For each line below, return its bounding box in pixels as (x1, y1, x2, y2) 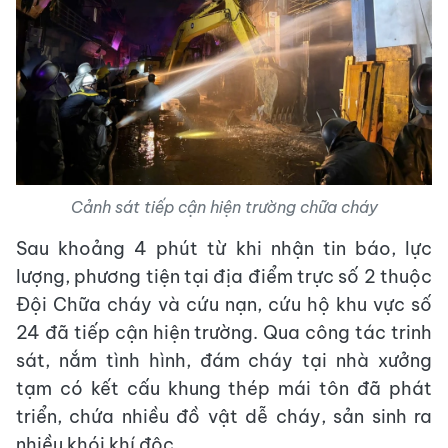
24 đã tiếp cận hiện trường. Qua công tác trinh (16, 320, 432, 344)
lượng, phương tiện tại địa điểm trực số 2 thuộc (16, 264, 432, 288)
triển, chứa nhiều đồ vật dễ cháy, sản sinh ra (16, 404, 432, 428)
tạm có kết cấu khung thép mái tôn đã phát (16, 376, 432, 400)
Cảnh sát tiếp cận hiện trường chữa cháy (70, 196, 378, 217)
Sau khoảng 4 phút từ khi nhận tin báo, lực (16, 236, 432, 260)
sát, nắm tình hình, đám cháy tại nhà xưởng (16, 348, 432, 372)
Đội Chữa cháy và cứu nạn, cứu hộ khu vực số (16, 292, 432, 316)
